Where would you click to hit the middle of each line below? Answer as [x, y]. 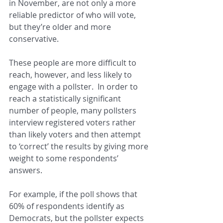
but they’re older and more [61, 27]
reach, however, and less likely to [71, 75]
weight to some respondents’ [65, 159]
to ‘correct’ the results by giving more [80, 147]
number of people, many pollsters [74, 111]
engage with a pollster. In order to [74, 87]
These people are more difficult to [74, 63]
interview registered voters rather [73, 123]
